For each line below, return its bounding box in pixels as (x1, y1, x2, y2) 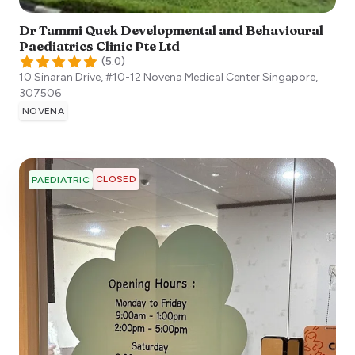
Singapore (262, 70, 315, 84)
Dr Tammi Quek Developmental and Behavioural (19, 21, 323, 38)
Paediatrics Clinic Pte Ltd (19, 37, 180, 54)
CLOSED (96, 173, 136, 185)
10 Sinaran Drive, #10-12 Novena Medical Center (19, 70, 260, 84)
